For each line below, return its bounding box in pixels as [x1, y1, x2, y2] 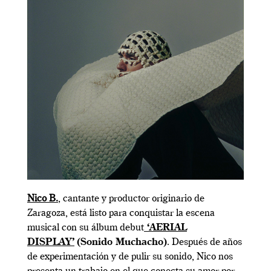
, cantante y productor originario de [58, 194, 204, 204]
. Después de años [167, 237, 242, 247]
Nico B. [27, 194, 58, 204]
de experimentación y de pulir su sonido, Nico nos [27, 252, 233, 262]
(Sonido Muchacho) [77, 237, 167, 247]
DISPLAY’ [27, 237, 74, 247]
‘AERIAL [144, 223, 187, 233]
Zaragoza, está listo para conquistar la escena [27, 208, 215, 218]
